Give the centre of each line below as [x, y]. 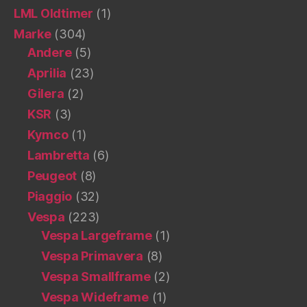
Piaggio [50, 196]
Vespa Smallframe [96, 276]
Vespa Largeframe [97, 235]
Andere [50, 52]
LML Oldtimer [53, 13]
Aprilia [47, 73]
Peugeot [52, 175]
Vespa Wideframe [95, 297]
